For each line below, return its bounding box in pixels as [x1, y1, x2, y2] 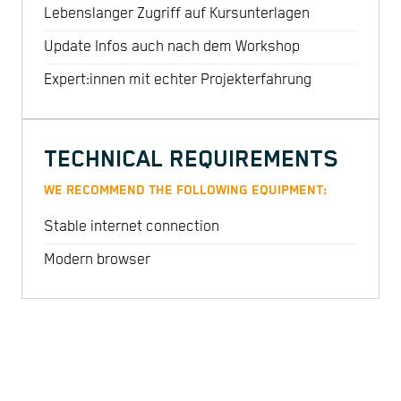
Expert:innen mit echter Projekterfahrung [44, 72, 311, 90]
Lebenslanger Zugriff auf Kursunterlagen [44, 5, 310, 23]
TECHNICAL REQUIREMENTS [44, 145, 338, 174]
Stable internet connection [44, 218, 219, 236]
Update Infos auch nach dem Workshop [44, 38, 300, 56]
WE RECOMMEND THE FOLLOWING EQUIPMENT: [44, 183, 327, 199]
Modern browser [44, 252, 150, 269]
